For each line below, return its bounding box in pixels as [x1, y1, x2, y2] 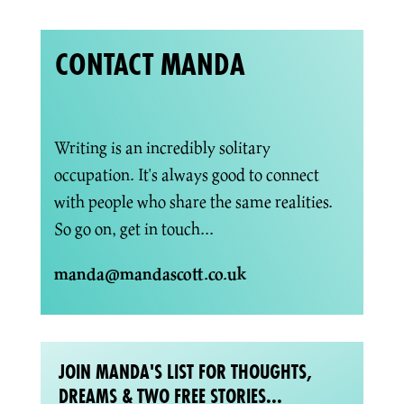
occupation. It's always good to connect [53, 161, 319, 187]
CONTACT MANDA [47, 42, 245, 85]
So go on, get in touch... [53, 216, 214, 241]
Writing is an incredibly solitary [53, 134, 271, 160]
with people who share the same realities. [53, 188, 333, 214]
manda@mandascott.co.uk [53, 261, 247, 286]
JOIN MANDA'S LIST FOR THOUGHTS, [58, 357, 312, 385]
